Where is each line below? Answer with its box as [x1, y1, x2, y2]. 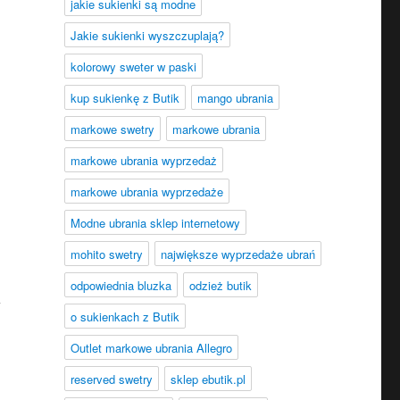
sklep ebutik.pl [170, 371, 246, 387]
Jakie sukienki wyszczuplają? [70, 27, 224, 44]
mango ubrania [196, 89, 273, 106]
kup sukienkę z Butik [70, 89, 179, 106]
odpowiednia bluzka [70, 277, 171, 294]
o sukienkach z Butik [70, 308, 179, 325]
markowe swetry [70, 121, 154, 137]
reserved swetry [70, 371, 153, 387]
